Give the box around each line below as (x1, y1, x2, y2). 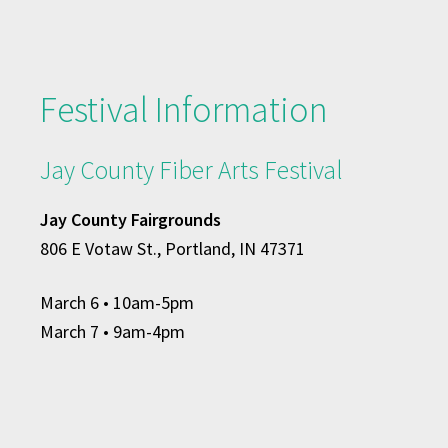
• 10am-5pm (102, 291, 194, 315)
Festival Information (39, 86, 328, 132)
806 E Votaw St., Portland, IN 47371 (39, 237, 305, 261)
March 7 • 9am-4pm (39, 320, 185, 344)
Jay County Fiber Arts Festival (39, 154, 343, 187)
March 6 (39, 291, 103, 315)
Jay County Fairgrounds (39, 208, 221, 232)
